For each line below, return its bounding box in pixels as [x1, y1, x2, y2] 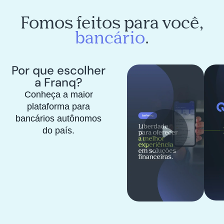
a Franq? [34, 74, 83, 90]
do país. [42, 125, 75, 136]
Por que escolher [11, 62, 106, 78]
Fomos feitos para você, [20, 12, 203, 32]
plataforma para [27, 101, 90, 112]
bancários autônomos [15, 113, 102, 124]
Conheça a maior [24, 89, 93, 100]
